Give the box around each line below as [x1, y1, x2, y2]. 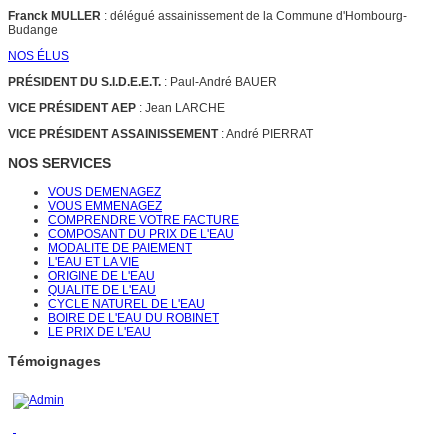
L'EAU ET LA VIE [48, 255, 139, 269]
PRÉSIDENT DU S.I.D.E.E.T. [8, 74, 161, 89]
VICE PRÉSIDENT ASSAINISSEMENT [8, 126, 218, 141]
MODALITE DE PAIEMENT [48, 241, 192, 255]
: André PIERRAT [218, 126, 313, 141]
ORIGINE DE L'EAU [48, 269, 155, 283]
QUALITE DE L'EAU [48, 283, 156, 297]
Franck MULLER [8, 8, 101, 23]
